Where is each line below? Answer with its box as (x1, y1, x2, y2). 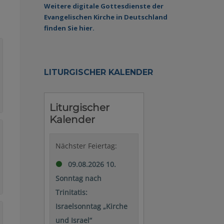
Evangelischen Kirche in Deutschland (44, 12, 167, 21)
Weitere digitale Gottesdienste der (44, 1, 163, 10)
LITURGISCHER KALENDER (44, 67, 153, 77)
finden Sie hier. (44, 23, 94, 32)
